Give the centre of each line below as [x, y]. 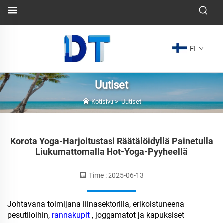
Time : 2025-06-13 [115, 175]
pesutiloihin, [30, 215]
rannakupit [72, 215]
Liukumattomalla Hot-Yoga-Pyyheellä [111, 151]
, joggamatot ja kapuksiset [138, 215]
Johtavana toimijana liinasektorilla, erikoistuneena [96, 204]
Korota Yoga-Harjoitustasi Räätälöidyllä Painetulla [111, 141]
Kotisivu [102, 102]
